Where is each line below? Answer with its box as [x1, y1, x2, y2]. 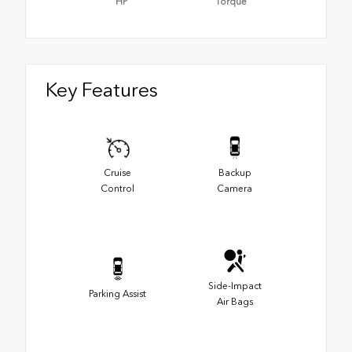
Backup [218, 167, 251, 178]
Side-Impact [207, 280, 262, 291]
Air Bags [216, 295, 253, 307]
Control [101, 182, 134, 194]
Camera [217, 182, 252, 194]
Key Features [46, 78, 158, 102]
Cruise [104, 167, 131, 178]
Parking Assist [89, 288, 146, 299]
